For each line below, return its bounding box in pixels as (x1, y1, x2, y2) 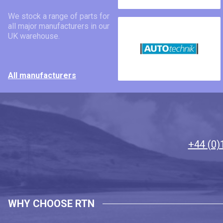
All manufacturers (8, 71, 76, 80)
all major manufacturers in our (8, 21, 110, 31)
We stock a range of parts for (8, 11, 110, 21)
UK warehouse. (8, 31, 60, 41)
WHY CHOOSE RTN (8, 198, 95, 210)
